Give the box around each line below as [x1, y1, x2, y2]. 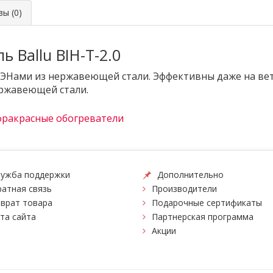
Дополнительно [157, 169, 224, 181]
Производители [152, 183, 217, 195]
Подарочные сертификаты [152, 197, 262, 209]
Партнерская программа [152, 211, 253, 223]
